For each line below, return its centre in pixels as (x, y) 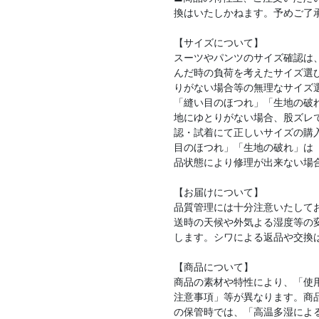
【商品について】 (214, 267)
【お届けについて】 (219, 193)
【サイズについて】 (219, 43)
